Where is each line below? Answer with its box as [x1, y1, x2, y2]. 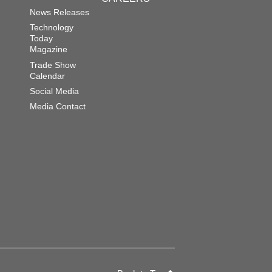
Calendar [30, 70, 65, 81]
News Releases [30, 7, 89, 18]
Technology [30, 22, 73, 33]
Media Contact [30, 101, 86, 111]
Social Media [30, 86, 79, 96]
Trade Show [30, 59, 76, 70]
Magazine [30, 44, 67, 55]
